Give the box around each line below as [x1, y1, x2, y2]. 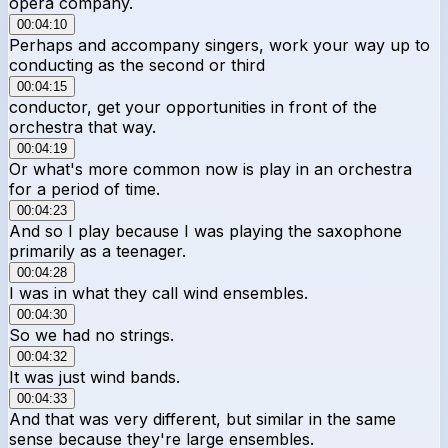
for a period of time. [9, 178, 160, 199]
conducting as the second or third [9, 54, 265, 75]
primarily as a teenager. [9, 240, 186, 261]
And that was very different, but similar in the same [9, 408, 396, 429]
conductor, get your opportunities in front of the [9, 96, 377, 117]
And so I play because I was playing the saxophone [9, 220, 402, 241]
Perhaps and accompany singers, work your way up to [9, 34, 430, 55]
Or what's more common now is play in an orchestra [9, 158, 412, 179]
